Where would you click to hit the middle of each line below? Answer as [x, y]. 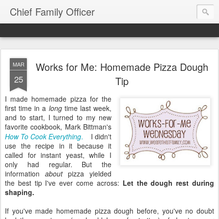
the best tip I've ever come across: [64, 183]
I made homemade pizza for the [58, 99]
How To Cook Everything [43, 136]
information [25, 174]
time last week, [87, 108]
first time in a [27, 108]
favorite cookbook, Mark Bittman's [58, 127]
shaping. [20, 192]
